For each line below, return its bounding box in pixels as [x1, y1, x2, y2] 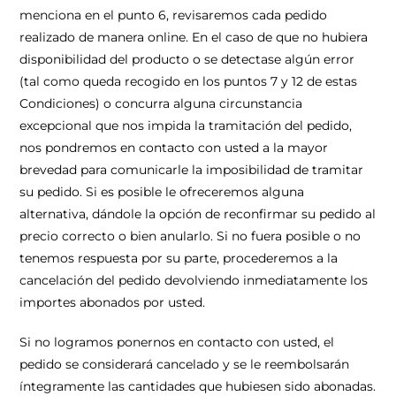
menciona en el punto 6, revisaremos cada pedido [19, 7, 328, 23]
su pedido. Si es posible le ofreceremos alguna [19, 184, 305, 200]
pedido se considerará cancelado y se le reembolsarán [19, 356, 350, 372]
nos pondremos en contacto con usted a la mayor [19, 140, 329, 156]
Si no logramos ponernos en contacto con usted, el [19, 334, 335, 350]
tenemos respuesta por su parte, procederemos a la [19, 250, 339, 266]
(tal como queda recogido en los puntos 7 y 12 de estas [19, 73, 358, 89]
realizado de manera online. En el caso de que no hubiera [19, 29, 369, 45]
